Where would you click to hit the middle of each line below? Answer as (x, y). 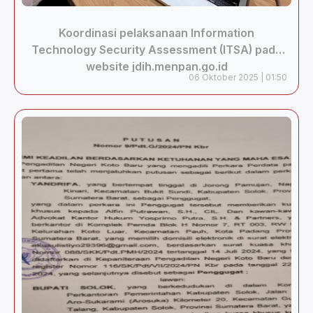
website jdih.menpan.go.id (156, 66)
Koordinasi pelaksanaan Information (156, 33)
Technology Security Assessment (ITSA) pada (156, 50)
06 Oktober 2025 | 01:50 (238, 77)
